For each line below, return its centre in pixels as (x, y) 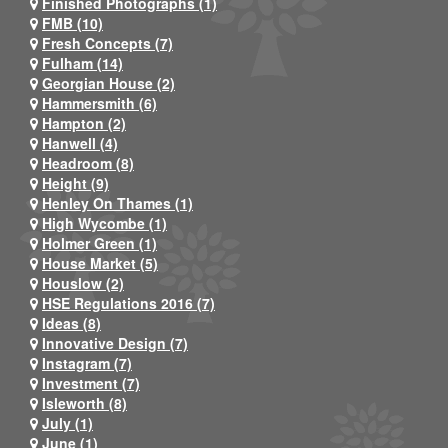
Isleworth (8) (84, 402)
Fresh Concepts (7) (107, 42)
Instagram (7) (87, 362)
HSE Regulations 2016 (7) (128, 302)
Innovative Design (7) (115, 342)
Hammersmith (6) (99, 102)
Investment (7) (91, 382)
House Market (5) (100, 262)
